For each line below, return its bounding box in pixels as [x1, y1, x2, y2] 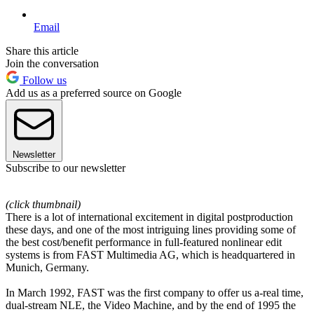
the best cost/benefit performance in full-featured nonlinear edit [6, 235, 282, 248]
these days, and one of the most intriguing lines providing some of [6, 223, 296, 235]
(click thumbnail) [6, 198, 81, 210]
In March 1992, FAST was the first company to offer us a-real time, [6, 286, 303, 299]
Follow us [20, 74, 67, 86]
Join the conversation [6, 57, 99, 69]
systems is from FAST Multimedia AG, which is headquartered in [6, 248, 295, 261]
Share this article [6, 44, 78, 57]
